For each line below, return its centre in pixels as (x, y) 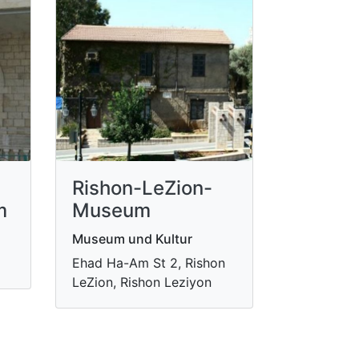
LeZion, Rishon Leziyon (141, 282)
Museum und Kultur (132, 238)
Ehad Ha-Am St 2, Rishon (148, 262)
